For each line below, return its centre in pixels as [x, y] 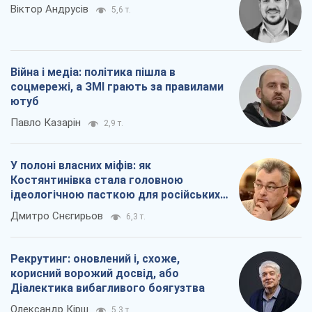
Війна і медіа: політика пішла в [93, 72]
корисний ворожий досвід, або [95, 274]
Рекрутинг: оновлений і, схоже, [95, 259]
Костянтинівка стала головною [97, 180]
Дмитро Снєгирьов [57, 216]
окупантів [37, 210]
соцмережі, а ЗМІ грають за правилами [117, 87]
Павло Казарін [46, 123]
